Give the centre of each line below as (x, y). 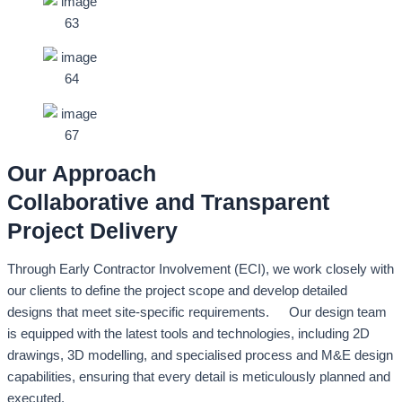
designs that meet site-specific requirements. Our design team (197, 312)
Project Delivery (92, 231)
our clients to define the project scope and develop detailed (177, 291)
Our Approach (82, 174)
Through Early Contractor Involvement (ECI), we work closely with (201, 269)
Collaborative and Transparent (168, 202)
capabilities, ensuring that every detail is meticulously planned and (199, 377)
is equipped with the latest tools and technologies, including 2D (188, 334)
